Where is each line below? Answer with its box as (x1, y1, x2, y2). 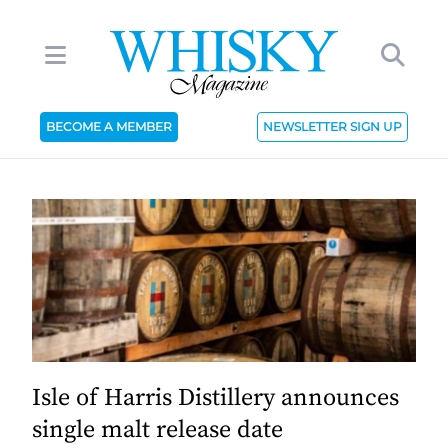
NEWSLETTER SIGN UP (263, 119, 403, 134)
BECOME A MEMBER (45, 119, 172, 134)
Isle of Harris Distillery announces (32, 383, 399, 414)
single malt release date (32, 415, 283, 446)
